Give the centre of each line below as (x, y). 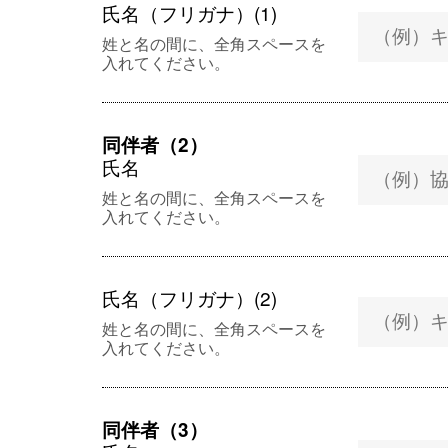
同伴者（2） (155, 144)
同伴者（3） (155, 429)
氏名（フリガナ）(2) (189, 297)
